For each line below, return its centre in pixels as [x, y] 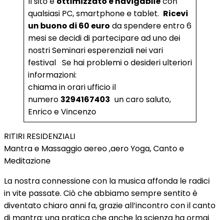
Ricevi [176, 14]
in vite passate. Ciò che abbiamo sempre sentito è [101, 193]
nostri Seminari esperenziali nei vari [96, 50]
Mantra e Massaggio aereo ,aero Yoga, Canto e [94, 149]
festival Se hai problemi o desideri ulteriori [110, 63]
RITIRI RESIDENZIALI [40, 136]
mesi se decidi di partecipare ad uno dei [104, 38]
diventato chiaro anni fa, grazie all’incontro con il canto [110, 206]
